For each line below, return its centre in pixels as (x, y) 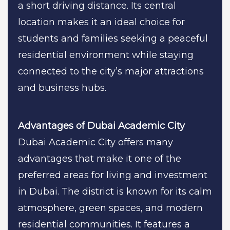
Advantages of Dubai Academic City (101, 126)
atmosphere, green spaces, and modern (110, 208)
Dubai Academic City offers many (95, 142)
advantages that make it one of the (100, 158)
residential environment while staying (106, 55)
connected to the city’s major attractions (111, 71)
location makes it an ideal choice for (101, 22)
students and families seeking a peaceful (113, 38)
